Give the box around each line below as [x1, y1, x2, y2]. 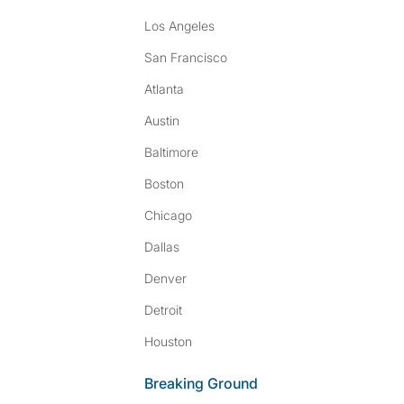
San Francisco [144, 50, 227, 65]
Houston [144, 334, 192, 349]
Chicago [144, 207, 192, 223]
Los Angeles [144, 18, 215, 33]
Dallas [144, 239, 179, 254]
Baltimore [144, 144, 198, 160]
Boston [144, 176, 184, 191]
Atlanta [144, 81, 184, 96]
